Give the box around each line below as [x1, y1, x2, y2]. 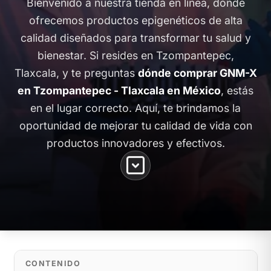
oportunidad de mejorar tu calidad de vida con [19, 119, 252, 132]
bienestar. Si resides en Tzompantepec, [37, 48, 234, 62]
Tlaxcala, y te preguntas [14, 66, 138, 79]
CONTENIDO [25, 258, 81, 268]
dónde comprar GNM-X [137, 66, 257, 79]
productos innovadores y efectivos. [46, 136, 225, 149]
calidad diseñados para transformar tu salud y [20, 31, 251, 44]
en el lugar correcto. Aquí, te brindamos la [30, 101, 241, 114]
